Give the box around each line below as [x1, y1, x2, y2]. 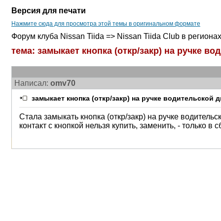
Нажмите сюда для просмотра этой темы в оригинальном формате [11, 20, 200, 27]
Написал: [14, 79, 50, 87]
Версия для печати [11, 6, 86, 15]
